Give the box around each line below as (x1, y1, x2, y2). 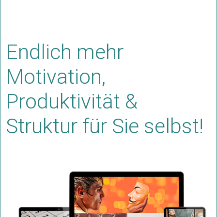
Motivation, (6, 64, 106, 89)
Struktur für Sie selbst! (6, 114, 203, 138)
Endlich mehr (6, 40, 124, 64)
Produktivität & (6, 89, 138, 113)
